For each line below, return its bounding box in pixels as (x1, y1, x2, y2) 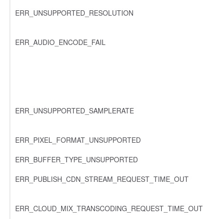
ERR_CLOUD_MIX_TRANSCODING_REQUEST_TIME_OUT (15, 203, 203, 213)
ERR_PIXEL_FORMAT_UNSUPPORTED (15, 134, 141, 145)
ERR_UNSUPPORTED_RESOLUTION (15, 7, 133, 18)
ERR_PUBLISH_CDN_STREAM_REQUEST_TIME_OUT (15, 174, 189, 184)
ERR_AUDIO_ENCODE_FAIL (15, 37, 106, 47)
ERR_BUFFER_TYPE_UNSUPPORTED (15, 154, 138, 164)
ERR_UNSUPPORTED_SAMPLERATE (15, 105, 134, 115)
